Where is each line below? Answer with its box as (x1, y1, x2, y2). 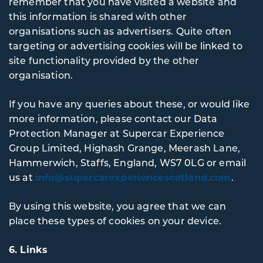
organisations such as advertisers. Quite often (9, 25, 232, 37)
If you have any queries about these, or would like (9, 97, 249, 110)
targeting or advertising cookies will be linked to (9, 39, 242, 52)
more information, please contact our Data (9, 112, 218, 124)
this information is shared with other (9, 10, 187, 22)
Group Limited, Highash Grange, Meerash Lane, (9, 141, 241, 154)
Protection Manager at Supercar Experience (9, 127, 225, 139)
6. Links (9, 243, 48, 255)
